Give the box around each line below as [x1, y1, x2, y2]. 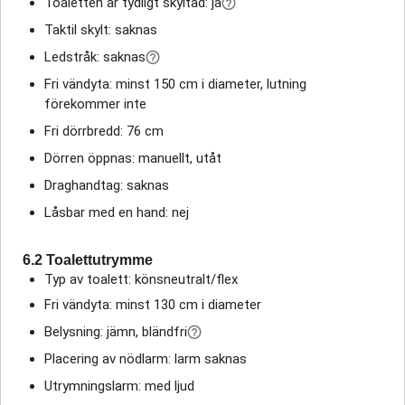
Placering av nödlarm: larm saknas [44, 350, 247, 367]
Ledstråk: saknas [44, 48, 146, 65]
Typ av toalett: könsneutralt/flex [44, 270, 238, 287]
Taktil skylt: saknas [44, 21, 157, 38]
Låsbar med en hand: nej [44, 203, 189, 221]
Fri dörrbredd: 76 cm [44, 122, 164, 139]
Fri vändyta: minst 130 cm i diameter [44, 296, 261, 313]
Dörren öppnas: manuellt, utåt [44, 149, 221, 166]
